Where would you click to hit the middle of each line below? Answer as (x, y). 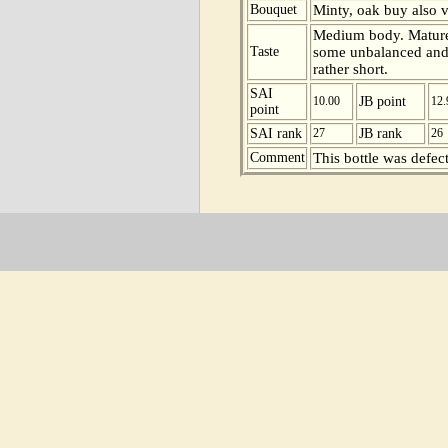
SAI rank (276, 133)
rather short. (350, 68)
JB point (382, 101)
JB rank (380, 133)
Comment (277, 157)
